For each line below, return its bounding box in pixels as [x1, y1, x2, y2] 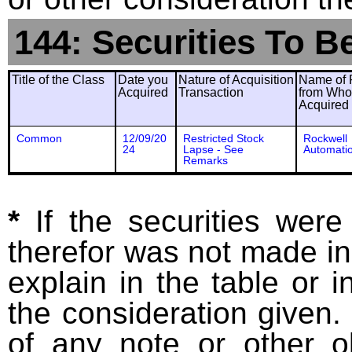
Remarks [183, 154, 228, 167]
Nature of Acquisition [178, 73, 294, 86]
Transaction [178, 86, 244, 99]
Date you [118, 73, 168, 86]
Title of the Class [12, 73, 104, 86]
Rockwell [303, 132, 347, 145]
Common [16, 132, 62, 145]
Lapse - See [183, 143, 244, 156]
